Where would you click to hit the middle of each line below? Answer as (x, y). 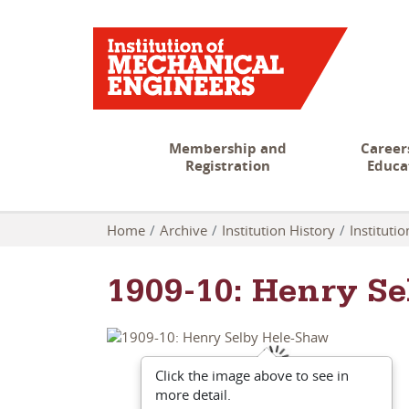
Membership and (227, 148)
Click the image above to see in (252, 376)
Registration (227, 166)
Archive (184, 230)
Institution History (278, 230)
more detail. (193, 395)
